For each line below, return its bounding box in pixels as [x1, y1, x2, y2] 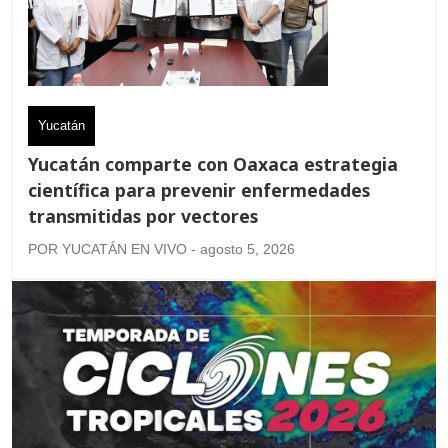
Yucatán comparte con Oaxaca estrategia [28, 152, 398, 177]
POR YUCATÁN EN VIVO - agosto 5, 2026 [28, 241, 295, 258]
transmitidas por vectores [28, 204, 258, 229]
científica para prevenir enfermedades [28, 178, 370, 203]
